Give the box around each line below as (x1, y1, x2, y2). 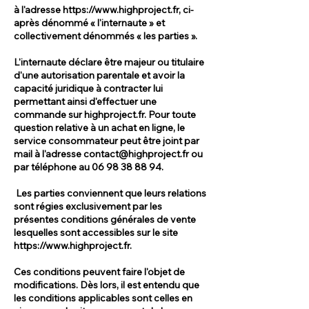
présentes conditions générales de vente (14, 212, 196, 226)
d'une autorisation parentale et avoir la (14, 68, 185, 81)
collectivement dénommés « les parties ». (14, 29, 197, 42)
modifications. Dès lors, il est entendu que (14, 278, 199, 291)
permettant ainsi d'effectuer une (14, 94, 157, 108)
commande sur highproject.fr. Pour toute (14, 108, 196, 121)
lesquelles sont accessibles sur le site (14, 226, 178, 239)
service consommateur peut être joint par (14, 134, 199, 147)
